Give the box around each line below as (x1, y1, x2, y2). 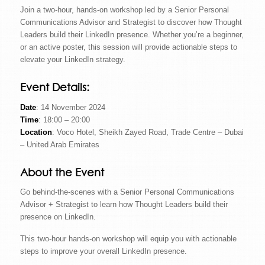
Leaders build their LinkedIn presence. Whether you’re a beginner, (20, 30, 244, 39)
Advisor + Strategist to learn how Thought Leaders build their (20, 200, 228, 209)
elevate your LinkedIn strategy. (20, 55, 125, 64)
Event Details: (20, 80, 89, 93)
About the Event (20, 165, 104, 179)
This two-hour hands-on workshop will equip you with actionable (20, 234, 237, 243)
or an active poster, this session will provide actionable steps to (20, 43, 237, 51)
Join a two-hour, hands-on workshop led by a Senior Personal (20, 5, 229, 14)
